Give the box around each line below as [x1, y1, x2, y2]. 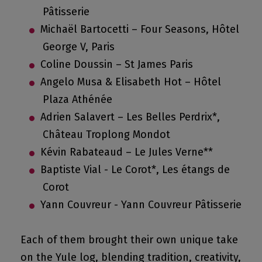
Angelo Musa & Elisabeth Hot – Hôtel [40, 75, 221, 89]
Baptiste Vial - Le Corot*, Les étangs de [40, 163, 230, 177]
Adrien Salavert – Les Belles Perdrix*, [40, 111, 220, 124]
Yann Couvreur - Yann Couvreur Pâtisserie [40, 198, 242, 212]
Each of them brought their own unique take [20, 233, 238, 247]
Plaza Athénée [43, 93, 112, 106]
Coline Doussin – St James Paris [40, 58, 193, 71]
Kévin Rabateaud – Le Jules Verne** [40, 146, 213, 159]
